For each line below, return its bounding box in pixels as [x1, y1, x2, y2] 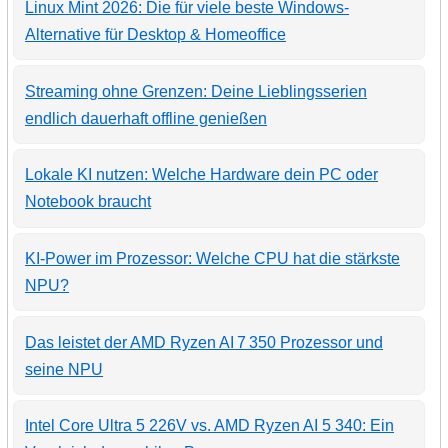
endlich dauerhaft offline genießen [25, 109, 268, 127]
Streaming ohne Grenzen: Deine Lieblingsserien [25, 82, 368, 100]
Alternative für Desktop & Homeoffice [25, 25, 287, 43]
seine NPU [25, 360, 104, 378]
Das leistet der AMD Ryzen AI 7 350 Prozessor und [25, 333, 384, 351]
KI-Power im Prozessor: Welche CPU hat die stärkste [25, 249, 401, 267]
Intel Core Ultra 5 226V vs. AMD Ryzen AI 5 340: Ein [25, 417, 395, 435]
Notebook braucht [25, 193, 152, 211]
